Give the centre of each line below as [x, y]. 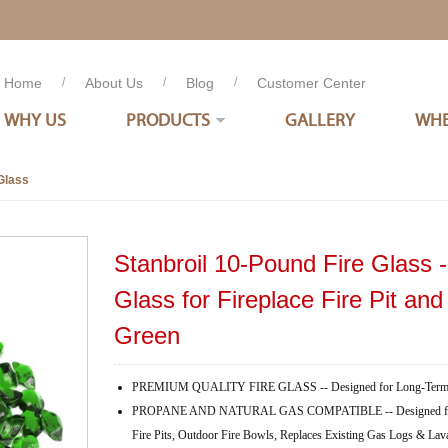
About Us [114, 83]
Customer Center [311, 83]
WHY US [35, 119]
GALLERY [320, 119]
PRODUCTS [168, 119]
